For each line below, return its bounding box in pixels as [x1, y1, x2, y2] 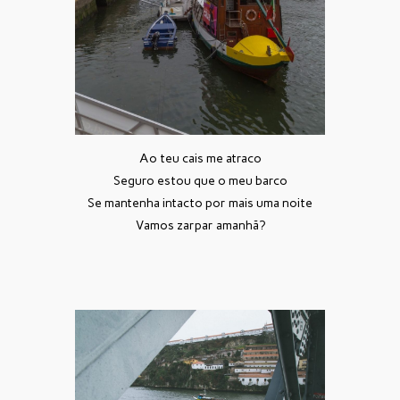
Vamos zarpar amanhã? [135, 218, 265, 234]
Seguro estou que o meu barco [112, 173, 287, 189]
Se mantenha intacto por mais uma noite [87, 196, 312, 212]
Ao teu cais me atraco [138, 151, 262, 167]
